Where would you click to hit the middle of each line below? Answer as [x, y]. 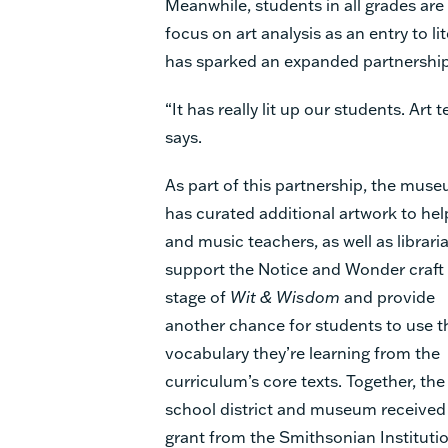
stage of [197, 296]
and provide [387, 296]
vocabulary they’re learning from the [302, 352]
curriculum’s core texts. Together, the [305, 380]
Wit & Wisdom [285, 296]
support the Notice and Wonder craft [304, 268]
